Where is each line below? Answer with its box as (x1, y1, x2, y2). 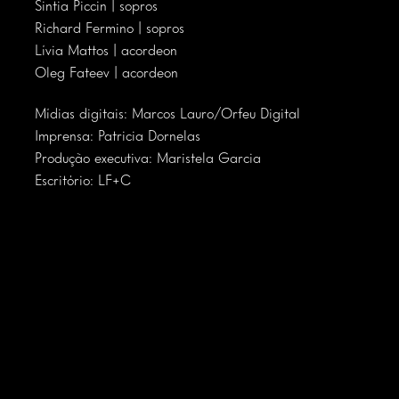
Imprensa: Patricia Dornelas (35, 130, 200, 145)
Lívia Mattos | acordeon (35, 45, 177, 60)
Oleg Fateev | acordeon (35, 67, 178, 82)
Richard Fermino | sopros (35, 22, 184, 37)
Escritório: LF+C (35, 175, 131, 190)
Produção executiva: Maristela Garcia (35, 152, 261, 167)
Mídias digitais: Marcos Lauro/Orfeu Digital (35, 108, 300, 123)
